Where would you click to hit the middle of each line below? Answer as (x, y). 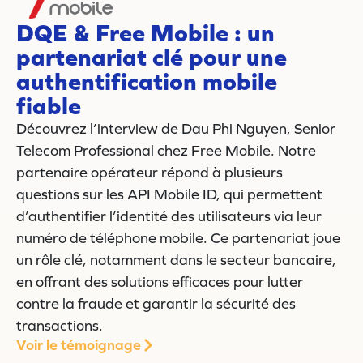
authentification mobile (147, 81)
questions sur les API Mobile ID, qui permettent (169, 194)
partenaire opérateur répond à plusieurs (149, 172)
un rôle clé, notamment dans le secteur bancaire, (176, 259)
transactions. (60, 325)
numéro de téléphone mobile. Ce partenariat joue (178, 237)
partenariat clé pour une (152, 56)
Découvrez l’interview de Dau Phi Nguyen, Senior (176, 128)
